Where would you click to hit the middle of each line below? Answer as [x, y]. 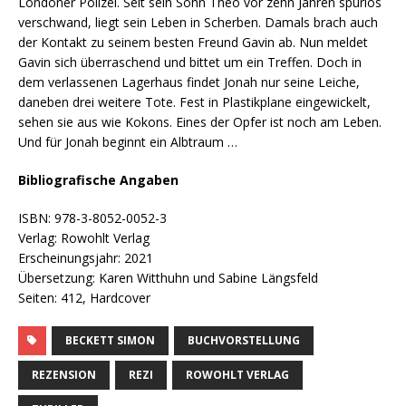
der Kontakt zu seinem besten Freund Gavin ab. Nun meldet [193, 43]
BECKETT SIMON [110, 341]
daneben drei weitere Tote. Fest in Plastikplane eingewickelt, [194, 102]
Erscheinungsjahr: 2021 [86, 258]
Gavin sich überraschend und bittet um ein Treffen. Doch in [190, 63]
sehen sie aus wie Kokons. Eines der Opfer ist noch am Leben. [200, 122]
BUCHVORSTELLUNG [244, 341]
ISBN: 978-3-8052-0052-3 [92, 218]
